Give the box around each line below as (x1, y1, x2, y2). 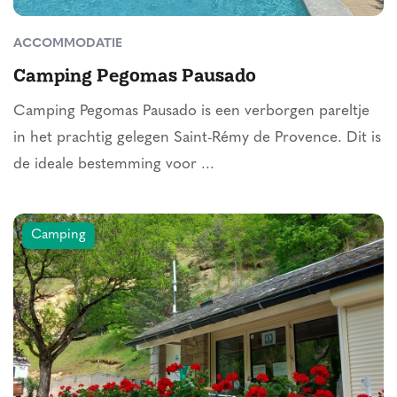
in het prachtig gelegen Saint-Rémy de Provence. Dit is (13, 129, 381, 145)
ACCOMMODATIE (13, 36, 122, 51)
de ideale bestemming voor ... (13, 156, 214, 172)
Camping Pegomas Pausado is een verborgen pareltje (13, 103, 370, 119)
